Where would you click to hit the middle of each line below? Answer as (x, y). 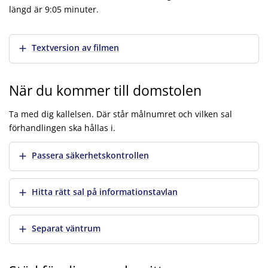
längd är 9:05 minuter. (54, 9)
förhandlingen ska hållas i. (62, 127)
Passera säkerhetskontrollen (90, 155)
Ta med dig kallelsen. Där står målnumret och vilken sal (121, 114)
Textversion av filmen (75, 47)
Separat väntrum (66, 228)
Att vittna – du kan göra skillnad (72, 41)
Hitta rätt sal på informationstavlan (105, 191)
